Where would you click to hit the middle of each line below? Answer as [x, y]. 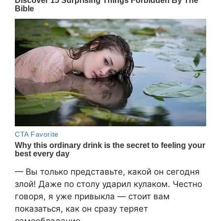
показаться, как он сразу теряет [81, 209]
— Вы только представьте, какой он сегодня [107, 172]
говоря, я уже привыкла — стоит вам [92, 197]
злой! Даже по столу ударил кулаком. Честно [109, 184]
